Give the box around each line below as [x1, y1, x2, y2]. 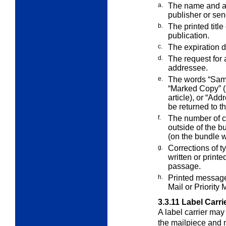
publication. [168, 31, 209, 40]
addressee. [168, 64, 208, 73]
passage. [168, 162, 201, 171]
